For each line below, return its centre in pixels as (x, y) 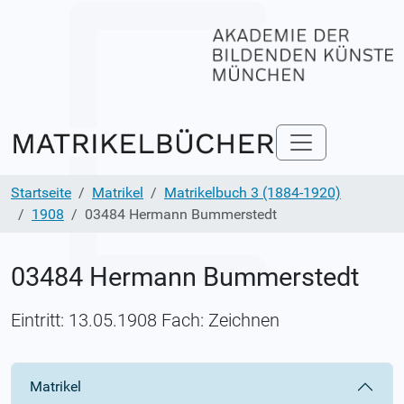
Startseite (41, 192)
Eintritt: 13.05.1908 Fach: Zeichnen (145, 320)
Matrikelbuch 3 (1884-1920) (252, 192)
